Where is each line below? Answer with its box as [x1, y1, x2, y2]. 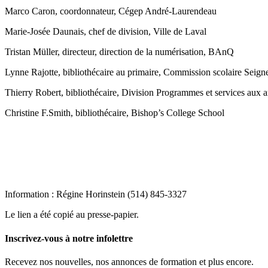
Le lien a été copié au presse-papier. [5, 209, 139, 220]
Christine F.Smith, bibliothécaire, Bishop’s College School [5, 108, 224, 118]
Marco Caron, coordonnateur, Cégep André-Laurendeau [5, 6, 217, 17]
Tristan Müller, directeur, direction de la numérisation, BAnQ [5, 47, 234, 57]
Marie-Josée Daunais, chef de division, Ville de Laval [5, 26, 206, 37]
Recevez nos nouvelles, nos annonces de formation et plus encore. [5, 256, 254, 267]
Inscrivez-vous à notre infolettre [5, 233, 133, 243]
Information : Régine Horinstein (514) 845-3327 [5, 189, 187, 200]
